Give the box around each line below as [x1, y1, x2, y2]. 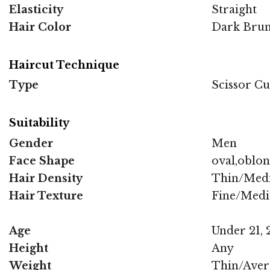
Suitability [9, 116, 69, 130]
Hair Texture [9, 189, 83, 202]
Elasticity [9, 2, 63, 16]
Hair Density [9, 171, 83, 185]
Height [9, 241, 48, 255]
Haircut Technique [9, 58, 119, 72]
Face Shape [9, 154, 75, 168]
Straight [212, 2, 257, 16]
